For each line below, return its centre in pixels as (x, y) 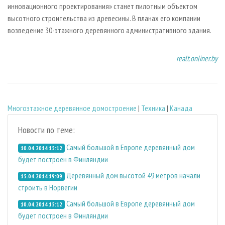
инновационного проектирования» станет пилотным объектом (102, 6)
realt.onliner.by (197, 59)
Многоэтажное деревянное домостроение (72, 108)
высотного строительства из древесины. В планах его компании (104, 18)
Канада (181, 108)
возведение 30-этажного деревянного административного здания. (109, 30)
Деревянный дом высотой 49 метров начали (133, 175)
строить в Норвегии (48, 187)
